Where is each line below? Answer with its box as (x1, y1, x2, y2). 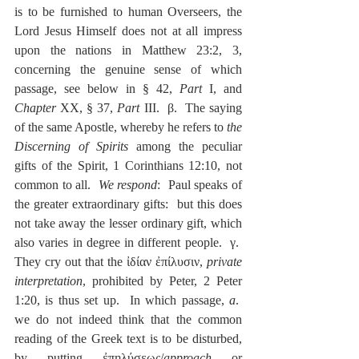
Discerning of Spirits (14, 139, 128, 154)
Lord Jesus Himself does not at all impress (14, 24, 242, 38)
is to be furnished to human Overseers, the (14, 5, 242, 19)
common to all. (14, 178, 99, 192)
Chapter (14, 101, 56, 115)
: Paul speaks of (157, 178, 243, 192)
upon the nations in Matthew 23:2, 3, (14, 43, 242, 58)
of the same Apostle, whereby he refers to (14, 120, 227, 135)
